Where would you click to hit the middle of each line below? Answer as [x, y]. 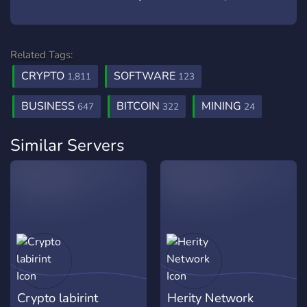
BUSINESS [49, 106]
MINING [223, 106]
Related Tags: [41, 55]
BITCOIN [139, 106]
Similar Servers [67, 145]
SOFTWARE [146, 76]
